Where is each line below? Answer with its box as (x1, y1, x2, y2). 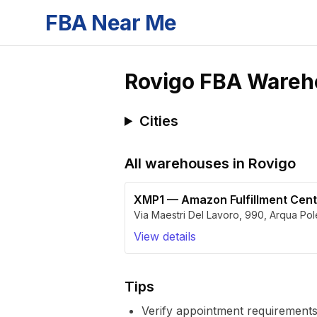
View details (134, 229, 196, 243)
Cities (139, 113, 179, 129)
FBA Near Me (45, 10, 177, 35)
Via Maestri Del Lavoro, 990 (134, 209, 264, 221)
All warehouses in (125, 155, 248, 172)
